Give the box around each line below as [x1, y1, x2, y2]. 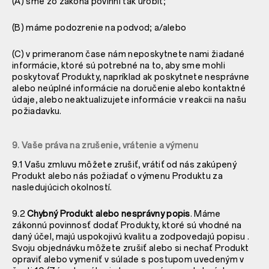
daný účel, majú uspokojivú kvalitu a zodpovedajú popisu [12, 231, 247, 242]
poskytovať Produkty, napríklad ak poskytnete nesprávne [12, 71, 250, 82]
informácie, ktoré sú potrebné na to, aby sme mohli [12, 60, 226, 71]
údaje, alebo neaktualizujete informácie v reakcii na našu [12, 94, 247, 105]
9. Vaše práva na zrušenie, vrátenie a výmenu [12, 140, 199, 151]
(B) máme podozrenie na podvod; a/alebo [12, 22, 187, 33]
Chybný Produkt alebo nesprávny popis [27, 208, 190, 219]
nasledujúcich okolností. [12, 182, 112, 193]
